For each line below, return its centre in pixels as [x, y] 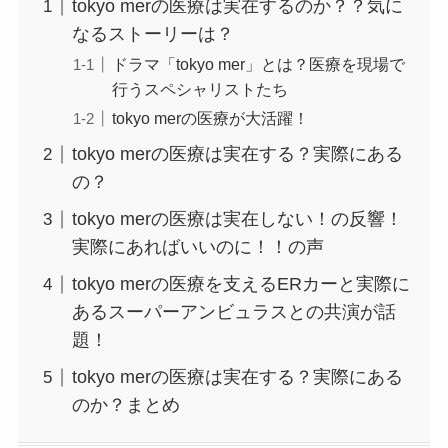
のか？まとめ [125, 405]
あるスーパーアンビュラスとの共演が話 [233, 312]
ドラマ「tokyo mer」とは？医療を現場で [258, 64]
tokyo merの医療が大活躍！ [210, 118]
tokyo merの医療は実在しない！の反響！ [237, 219]
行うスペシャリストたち [199, 89]
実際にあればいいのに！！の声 [197, 247]
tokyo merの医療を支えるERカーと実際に [240, 284]
